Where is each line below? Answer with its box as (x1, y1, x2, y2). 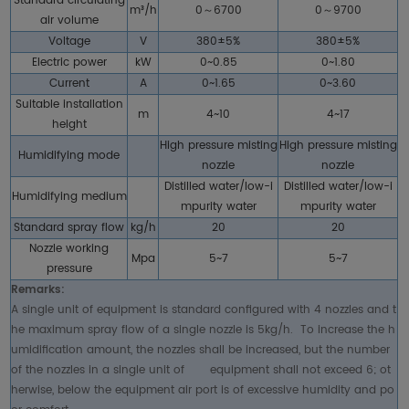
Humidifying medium (11, 188, 127, 206)
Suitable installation (15, 96, 123, 114)
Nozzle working (29, 240, 110, 258)
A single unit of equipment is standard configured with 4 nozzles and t (11, 301, 397, 320)
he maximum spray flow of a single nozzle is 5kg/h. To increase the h (11, 321, 396, 340)
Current (48, 75, 89, 93)
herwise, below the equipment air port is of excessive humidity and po (11, 382, 395, 400)
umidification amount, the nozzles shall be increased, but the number (11, 341, 391, 360)
